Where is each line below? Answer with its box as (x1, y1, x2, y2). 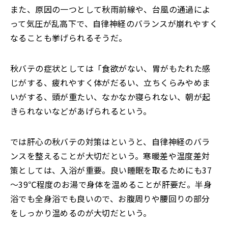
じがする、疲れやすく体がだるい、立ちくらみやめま (10, 76, 211, 89)
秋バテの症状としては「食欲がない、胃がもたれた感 (10, 62, 211, 74)
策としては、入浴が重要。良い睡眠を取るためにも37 (10, 164, 212, 176)
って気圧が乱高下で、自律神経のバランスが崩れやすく (10, 17, 218, 30)
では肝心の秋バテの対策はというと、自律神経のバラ (10, 135, 210, 148)
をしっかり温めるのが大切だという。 (10, 207, 152, 219)
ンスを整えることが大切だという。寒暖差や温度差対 (10, 150, 210, 162)
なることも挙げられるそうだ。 (10, 32, 127, 44)
